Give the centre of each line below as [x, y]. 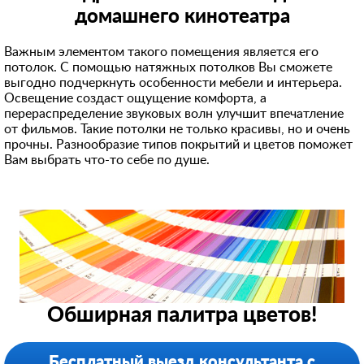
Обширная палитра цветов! [182, 315]
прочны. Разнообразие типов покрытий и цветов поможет [178, 145]
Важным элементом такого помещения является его [161, 52]
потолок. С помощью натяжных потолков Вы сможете [168, 67]
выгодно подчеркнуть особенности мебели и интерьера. [173, 83]
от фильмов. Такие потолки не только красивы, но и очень [177, 129]
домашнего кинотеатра [182, 17]
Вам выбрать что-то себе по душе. [108, 160]
